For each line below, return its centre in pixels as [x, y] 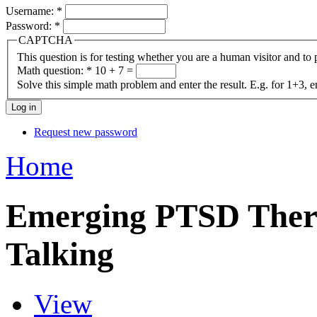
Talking [60, 254]
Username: [31, 11]
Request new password [86, 132]
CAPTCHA [46, 40]
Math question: [52, 70]
